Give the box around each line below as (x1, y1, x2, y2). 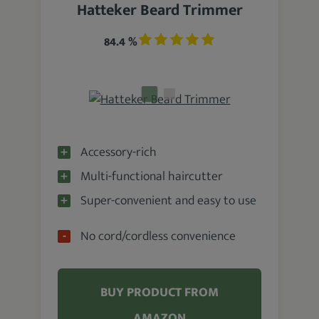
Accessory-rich (80, 142, 157, 163)
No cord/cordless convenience (80, 226, 236, 247)
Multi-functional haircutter (80, 166, 224, 187)
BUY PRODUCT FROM (100, 282, 219, 303)
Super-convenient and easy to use (80, 190, 257, 211)
